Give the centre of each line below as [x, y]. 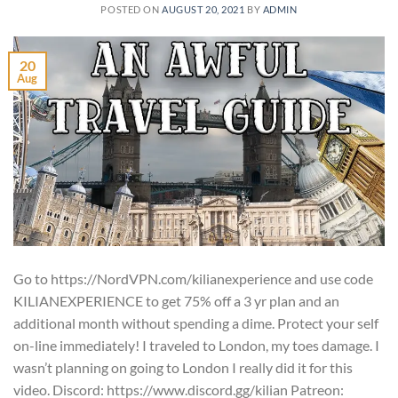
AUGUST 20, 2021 [203, 10]
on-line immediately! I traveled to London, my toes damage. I [196, 345]
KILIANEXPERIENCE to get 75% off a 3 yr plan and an [176, 300]
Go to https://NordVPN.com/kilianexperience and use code [193, 278]
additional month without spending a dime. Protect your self [196, 322]
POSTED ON [131, 10]
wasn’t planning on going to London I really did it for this [183, 367]
